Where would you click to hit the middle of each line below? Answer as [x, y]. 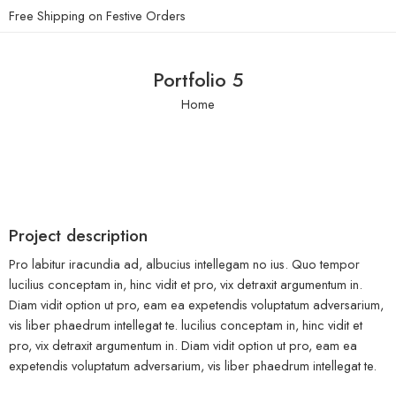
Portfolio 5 [198, 80]
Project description [78, 236]
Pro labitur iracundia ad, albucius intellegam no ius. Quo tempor [184, 264]
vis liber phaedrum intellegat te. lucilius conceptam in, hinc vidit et [186, 325]
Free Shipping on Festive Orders [97, 15]
